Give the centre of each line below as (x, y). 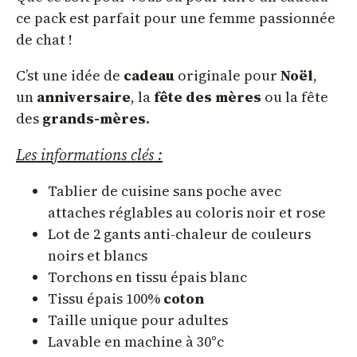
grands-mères (94, 119)
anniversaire (84, 97)
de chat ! (44, 40)
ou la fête (295, 97)
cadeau (149, 76)
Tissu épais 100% (106, 299)
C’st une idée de (70, 76)
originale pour (228, 76)
